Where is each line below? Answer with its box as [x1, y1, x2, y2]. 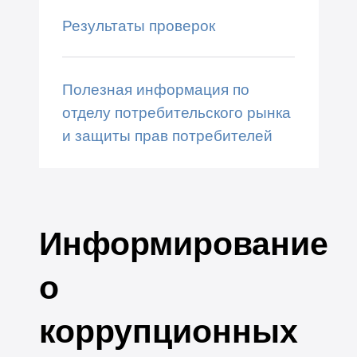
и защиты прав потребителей [61, 126, 273, 144]
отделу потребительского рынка [61, 103, 291, 121]
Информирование [38, 225, 328, 262]
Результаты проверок [61, 17, 215, 35]
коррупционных [38, 312, 298, 350]
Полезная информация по [61, 80, 249, 98]
